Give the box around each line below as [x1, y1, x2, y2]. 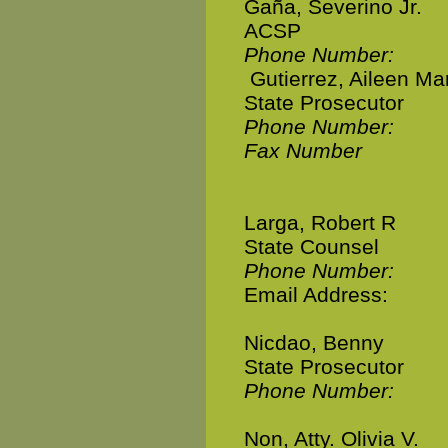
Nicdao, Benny [244, 331, 384, 354]
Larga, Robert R [244, 211, 396, 234]
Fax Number [244, 139, 362, 162]
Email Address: [244, 283, 394, 306]
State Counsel [244, 235, 379, 258]
